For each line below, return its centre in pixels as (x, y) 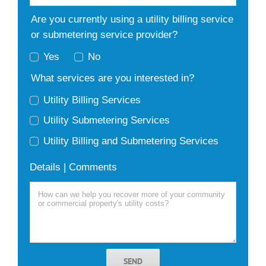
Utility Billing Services (92, 100)
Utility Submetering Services (106, 121)
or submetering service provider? (104, 34)
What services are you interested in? (112, 78)
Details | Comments (73, 167)
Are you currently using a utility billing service (132, 19)
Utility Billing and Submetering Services (131, 141)
